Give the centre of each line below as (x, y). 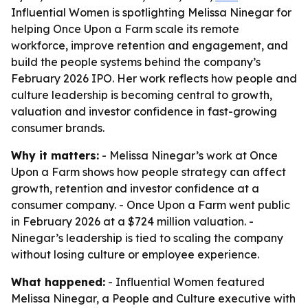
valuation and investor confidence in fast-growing (144, 111)
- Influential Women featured (185, 282)
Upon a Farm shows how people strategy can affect (148, 172)
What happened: (58, 282)
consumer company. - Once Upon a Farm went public (151, 205)
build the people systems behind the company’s (136, 62)
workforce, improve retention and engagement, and (150, 45)
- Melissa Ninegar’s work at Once (188, 155)
